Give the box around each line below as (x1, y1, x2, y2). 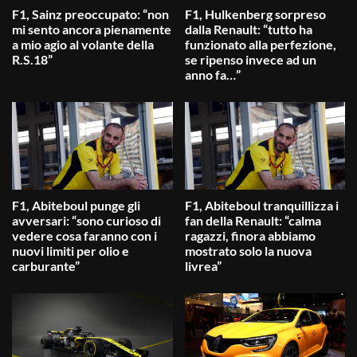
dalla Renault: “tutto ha (184, 22, 312, 37)
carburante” (12, 258, 80, 274)
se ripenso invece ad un (184, 52, 316, 68)
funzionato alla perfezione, (184, 37, 336, 53)
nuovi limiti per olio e (12, 243, 129, 259)
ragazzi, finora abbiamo (184, 228, 316, 244)
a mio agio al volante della (12, 37, 154, 53)
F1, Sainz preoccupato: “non (12, 6, 169, 22)
